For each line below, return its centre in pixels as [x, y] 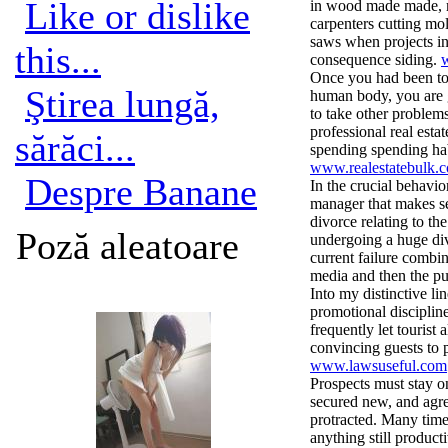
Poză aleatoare [127, 246]
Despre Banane [141, 192]
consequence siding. [375, 59]
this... [58, 60]
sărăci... [75, 148]
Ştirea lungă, [122, 104]
